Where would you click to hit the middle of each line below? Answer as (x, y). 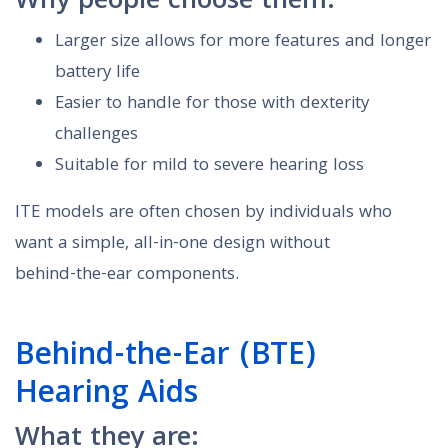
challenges (96, 136)
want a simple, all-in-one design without (172, 245)
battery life (97, 74)
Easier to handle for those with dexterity (212, 105)
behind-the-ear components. (127, 276)
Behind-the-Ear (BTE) (165, 358)
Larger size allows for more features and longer (243, 43)
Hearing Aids (106, 396)
